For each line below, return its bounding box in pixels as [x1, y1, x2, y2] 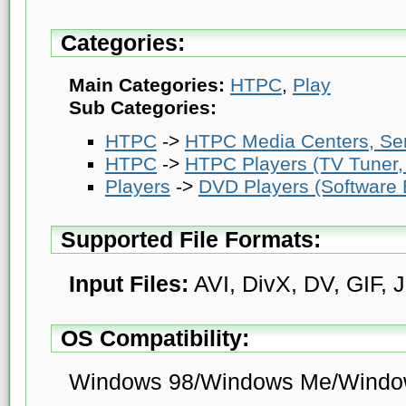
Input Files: [68, 270, 188, 296]
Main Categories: [68, 73, 225, 96]
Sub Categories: [68, 96, 217, 119]
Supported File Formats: [60, 226, 321, 252]
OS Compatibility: [60, 324, 249, 351]
